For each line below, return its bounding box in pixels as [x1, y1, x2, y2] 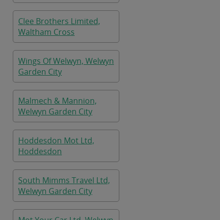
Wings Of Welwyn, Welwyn [18, 55, 114, 66]
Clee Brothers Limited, [18, 16, 100, 27]
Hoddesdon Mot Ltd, [18, 135, 94, 146]
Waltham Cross [18, 27, 75, 37]
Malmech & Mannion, [18, 95, 97, 106]
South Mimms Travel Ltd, [18, 175, 110, 186]
